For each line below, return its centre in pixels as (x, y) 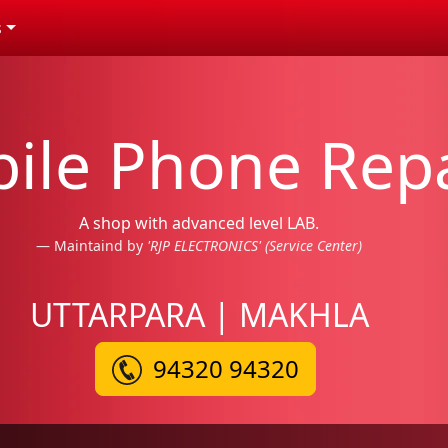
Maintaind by (100, 245)
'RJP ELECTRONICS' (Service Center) (254, 245)
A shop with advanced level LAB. (199, 223)
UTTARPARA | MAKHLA (199, 314)
